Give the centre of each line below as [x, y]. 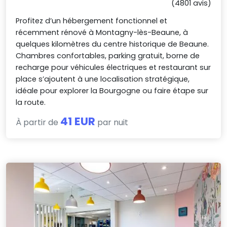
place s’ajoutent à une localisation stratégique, [103, 79]
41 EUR [78, 121]
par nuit [112, 122]
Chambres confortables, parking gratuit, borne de [108, 55]
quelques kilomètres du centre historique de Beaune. [112, 44]
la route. [31, 102]
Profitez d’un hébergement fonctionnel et [92, 21]
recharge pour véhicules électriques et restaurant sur [113, 67]
